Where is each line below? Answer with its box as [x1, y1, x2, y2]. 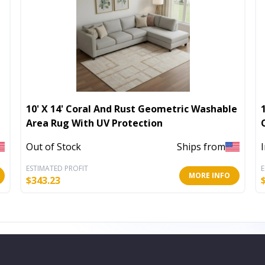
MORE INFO [189, 170, 230, 180]
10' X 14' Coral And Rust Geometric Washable [26, 102, 237, 115]
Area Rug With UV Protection [26, 116, 163, 130]
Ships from [177, 140, 225, 154]
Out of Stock [26, 140, 81, 154]
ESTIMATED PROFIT [26, 163, 88, 173]
